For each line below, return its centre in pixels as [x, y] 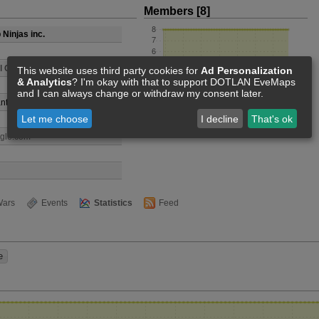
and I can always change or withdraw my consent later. [140, 94]
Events [54, 203]
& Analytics [45, 82]
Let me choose [54, 119]
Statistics [113, 203]
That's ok [272, 119]
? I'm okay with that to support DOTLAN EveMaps [184, 82]
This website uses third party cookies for [109, 71]
